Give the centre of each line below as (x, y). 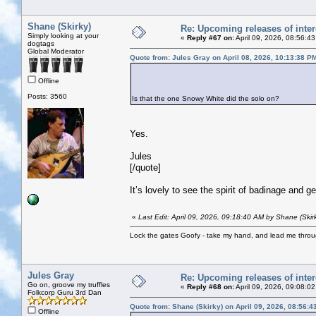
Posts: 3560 (47, 96)
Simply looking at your (63, 35)
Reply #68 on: (211, 286)
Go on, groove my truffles (69, 284)
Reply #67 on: (211, 37)
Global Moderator (56, 51)
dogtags (41, 43)
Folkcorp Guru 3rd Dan (65, 292)
